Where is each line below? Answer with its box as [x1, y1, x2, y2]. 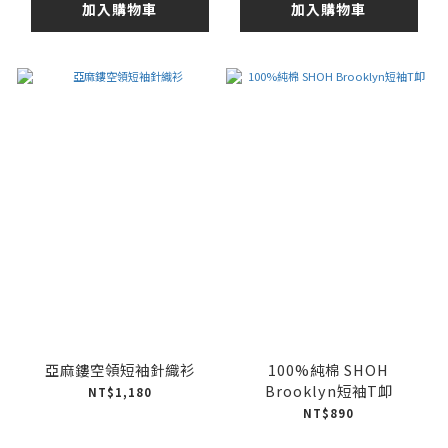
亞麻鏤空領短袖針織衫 [44, 358, 195, 380]
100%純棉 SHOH [268, 358, 389, 380]
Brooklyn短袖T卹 [264, 379, 393, 401]
